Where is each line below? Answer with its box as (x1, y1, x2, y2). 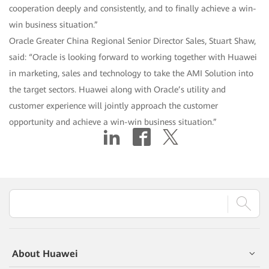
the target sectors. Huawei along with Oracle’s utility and (9, 84, 226, 94)
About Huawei (12, 248, 78, 259)
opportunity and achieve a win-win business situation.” (9, 116, 217, 127)
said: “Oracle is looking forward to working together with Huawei (9, 52, 257, 62)
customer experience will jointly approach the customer (9, 100, 218, 110)
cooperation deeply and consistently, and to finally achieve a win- (9, 3, 256, 13)
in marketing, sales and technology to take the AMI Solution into (9, 68, 253, 78)
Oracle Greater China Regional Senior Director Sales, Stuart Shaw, (9, 35, 256, 46)
